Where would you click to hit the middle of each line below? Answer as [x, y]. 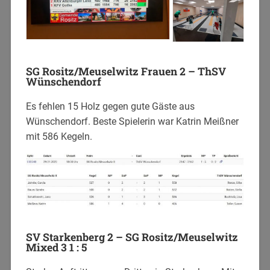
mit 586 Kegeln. [59, 137]
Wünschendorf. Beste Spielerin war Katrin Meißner [132, 122]
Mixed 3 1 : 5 [56, 247]
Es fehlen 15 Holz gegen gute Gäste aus [110, 107]
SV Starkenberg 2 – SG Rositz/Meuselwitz [132, 237]
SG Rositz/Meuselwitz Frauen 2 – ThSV [126, 72]
